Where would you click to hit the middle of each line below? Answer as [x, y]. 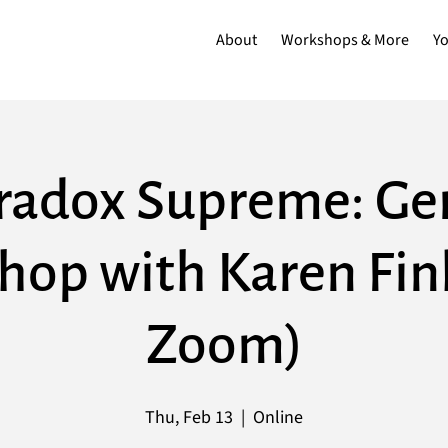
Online [278, 417]
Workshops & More [345, 39]
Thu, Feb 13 [189, 417]
